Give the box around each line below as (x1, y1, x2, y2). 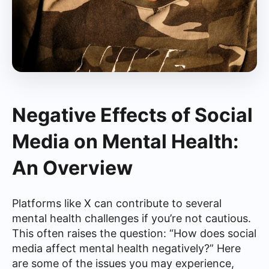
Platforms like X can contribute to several (12, 197, 222, 210)
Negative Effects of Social (12, 103, 253, 127)
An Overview (12, 156, 133, 180)
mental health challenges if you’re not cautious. (12, 212, 251, 225)
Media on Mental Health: (12, 130, 239, 153)
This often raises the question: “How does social (12, 227, 256, 240)
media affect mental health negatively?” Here (12, 242, 241, 255)
